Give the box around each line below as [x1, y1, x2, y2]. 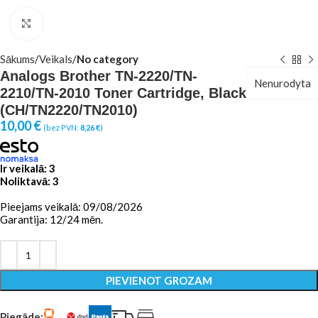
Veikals [39, 53, 72, 65]
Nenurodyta [254, 77, 311, 89]
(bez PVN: [43, 123, 80, 132]
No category [77, 53, 138, 65]
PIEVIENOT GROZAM [106, 274, 212, 287]
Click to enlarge [42, 18, 116, 30]
